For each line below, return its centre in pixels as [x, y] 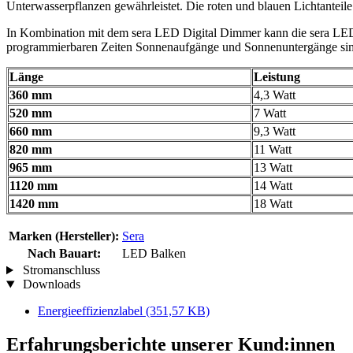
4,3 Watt [275, 95]
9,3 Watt [275, 132]
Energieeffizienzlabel [92, 311]
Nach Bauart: [64, 254]
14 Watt [273, 186]
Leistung [277, 77]
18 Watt [273, 204]
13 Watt [273, 168]
